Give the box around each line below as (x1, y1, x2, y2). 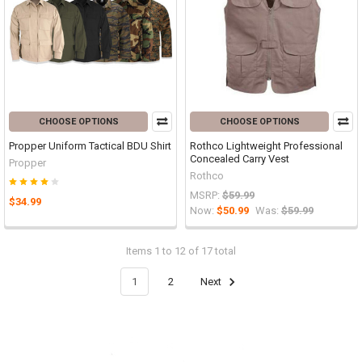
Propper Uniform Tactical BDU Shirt (9, 139, 171, 152)
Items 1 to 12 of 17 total (126, 244, 236, 257)
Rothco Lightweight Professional (190, 139, 343, 152)
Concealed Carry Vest (190, 152, 289, 165)
